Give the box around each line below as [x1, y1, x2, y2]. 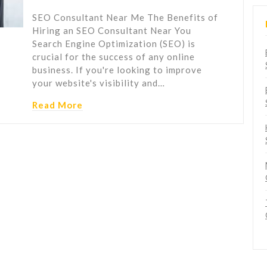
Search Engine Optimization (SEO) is [32, 38, 195, 49]
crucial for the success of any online [32, 51, 195, 63]
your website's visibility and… [32, 77, 165, 89]
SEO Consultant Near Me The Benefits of [32, 12, 218, 23]
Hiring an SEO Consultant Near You [32, 25, 191, 36]
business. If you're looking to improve [32, 64, 202, 76]
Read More [32, 100, 83, 111]
